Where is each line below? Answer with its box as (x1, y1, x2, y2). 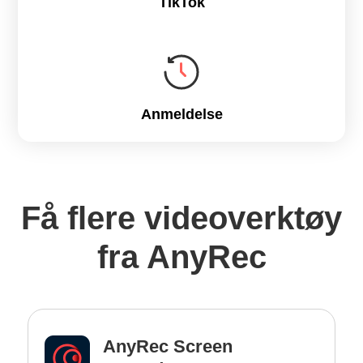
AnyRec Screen (103, 335, 233, 357)
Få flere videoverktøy (21, 199, 342, 236)
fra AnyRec (96, 238, 267, 275)
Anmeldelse (140, 105, 223, 122)
